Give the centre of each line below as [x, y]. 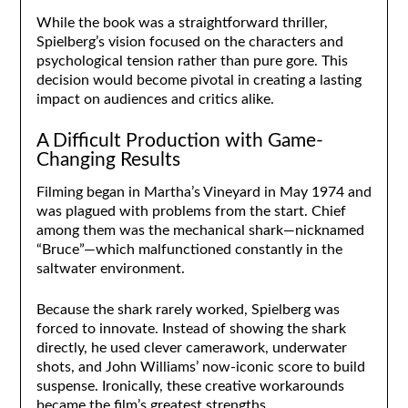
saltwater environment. [110, 268]
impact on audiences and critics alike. [155, 99]
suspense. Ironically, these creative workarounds [190, 386]
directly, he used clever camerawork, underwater [191, 347]
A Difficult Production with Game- [179, 140]
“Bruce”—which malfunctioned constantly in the [189, 249]
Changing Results [108, 159]
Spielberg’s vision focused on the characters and [189, 41]
